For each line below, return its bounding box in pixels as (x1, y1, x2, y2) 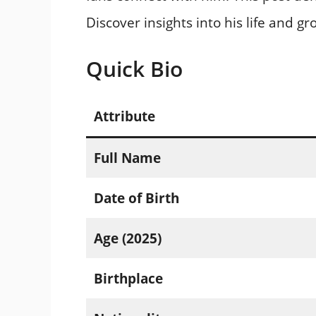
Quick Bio (86, 54, 183, 83)
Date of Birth (93, 188, 179, 207)
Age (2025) (93, 229, 162, 248)
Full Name (93, 148, 161, 167)
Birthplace (93, 269, 163, 288)
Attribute (93, 107, 155, 126)
